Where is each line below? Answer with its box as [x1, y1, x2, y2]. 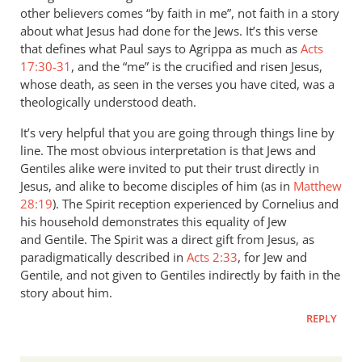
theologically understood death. [20, 93, 196, 110]
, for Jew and [238, 248, 307, 265]
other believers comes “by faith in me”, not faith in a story [20, 4, 339, 21]
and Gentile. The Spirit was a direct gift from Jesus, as [20, 230, 314, 247]
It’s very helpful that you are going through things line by [20, 124, 335, 141]
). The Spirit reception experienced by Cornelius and [53, 195, 339, 212]
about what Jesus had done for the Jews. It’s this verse [20, 22, 318, 39]
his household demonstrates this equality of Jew [20, 213, 287, 229]
